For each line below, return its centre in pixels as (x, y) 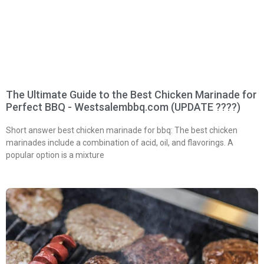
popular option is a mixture (55, 155)
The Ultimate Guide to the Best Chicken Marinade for (131, 94)
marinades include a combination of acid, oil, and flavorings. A (120, 142)
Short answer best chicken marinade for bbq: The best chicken (122, 130)
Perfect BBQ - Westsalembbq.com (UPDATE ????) (123, 107)
